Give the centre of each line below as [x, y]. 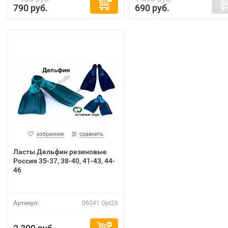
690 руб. [152, 8]
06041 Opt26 [100, 203]
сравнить [92, 134]
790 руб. [31, 8]
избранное [51, 134]
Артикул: [26, 203]
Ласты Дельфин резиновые [60, 152]
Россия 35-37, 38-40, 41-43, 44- [64, 161]
